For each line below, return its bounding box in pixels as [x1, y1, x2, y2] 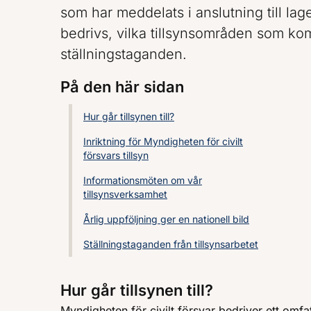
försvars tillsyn [83, 149, 149, 161]
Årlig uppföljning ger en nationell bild [83, 213, 249, 225]
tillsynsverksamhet [83, 188, 167, 200]
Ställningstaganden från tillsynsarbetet [83, 238, 258, 250]
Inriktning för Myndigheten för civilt [83, 135, 243, 147]
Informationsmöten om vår [83, 174, 202, 186]
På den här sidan [60, 78, 184, 96]
